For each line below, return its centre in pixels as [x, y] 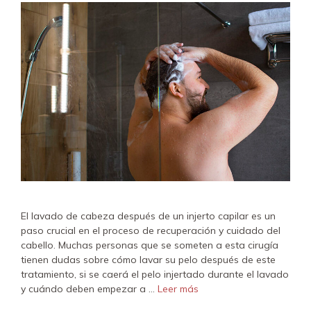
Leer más [178, 289]
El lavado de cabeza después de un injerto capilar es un [148, 216]
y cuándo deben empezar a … [89, 289]
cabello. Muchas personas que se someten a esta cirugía [150, 245]
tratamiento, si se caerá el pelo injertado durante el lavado [155, 275]
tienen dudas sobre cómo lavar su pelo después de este [148, 260]
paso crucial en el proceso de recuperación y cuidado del [151, 231]
